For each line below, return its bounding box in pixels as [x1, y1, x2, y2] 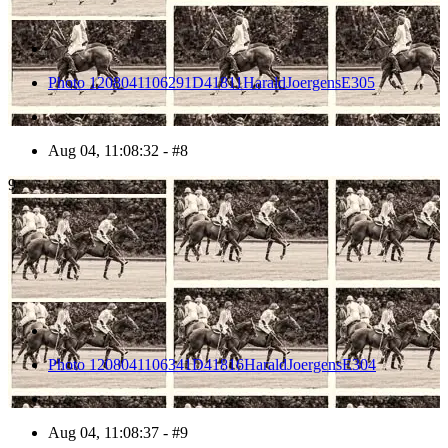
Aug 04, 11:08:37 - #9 [48, 424, 188, 442]
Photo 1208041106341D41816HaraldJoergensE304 [48, 356, 376, 374]
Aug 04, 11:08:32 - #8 [48, 142, 188, 160]
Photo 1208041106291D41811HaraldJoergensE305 [48, 74, 375, 92]
